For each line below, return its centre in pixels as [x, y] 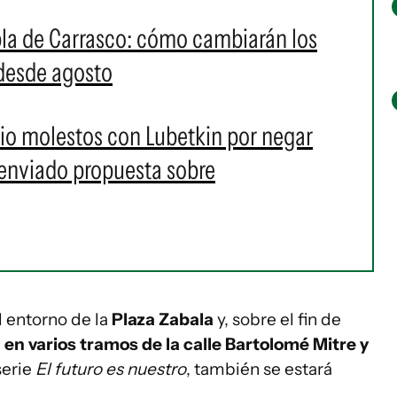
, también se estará [259, 369]
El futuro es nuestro [111, 369]
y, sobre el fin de [279, 319]
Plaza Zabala [164, 319]
